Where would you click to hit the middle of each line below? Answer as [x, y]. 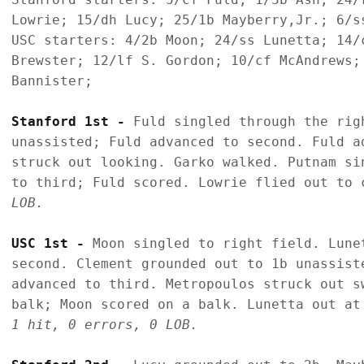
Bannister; [52, 80]
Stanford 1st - [72, 121]
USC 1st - [52, 243]
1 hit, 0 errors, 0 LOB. [105, 324]
